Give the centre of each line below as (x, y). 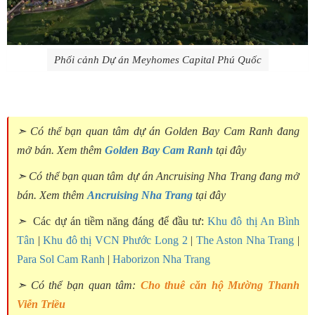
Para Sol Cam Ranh (61, 259)
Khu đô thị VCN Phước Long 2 (115, 240)
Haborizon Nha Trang (161, 259)
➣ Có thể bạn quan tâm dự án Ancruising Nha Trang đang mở (158, 176)
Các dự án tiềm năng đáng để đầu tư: (119, 221)
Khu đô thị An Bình (254, 221)
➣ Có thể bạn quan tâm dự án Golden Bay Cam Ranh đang (158, 131)
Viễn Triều (41, 304)
